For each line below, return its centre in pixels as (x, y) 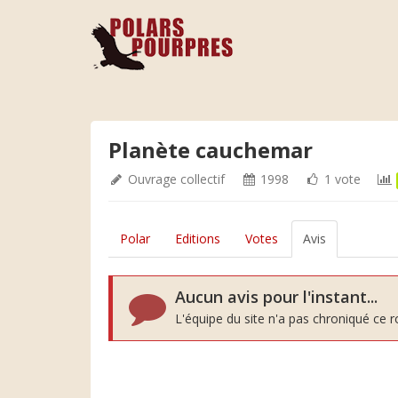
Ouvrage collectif (176, 179)
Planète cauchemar (211, 150)
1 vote (341, 179)
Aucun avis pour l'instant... (276, 297)
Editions (198, 239)
